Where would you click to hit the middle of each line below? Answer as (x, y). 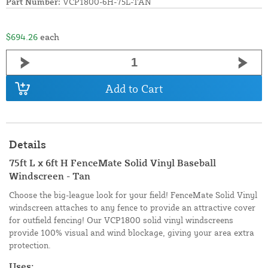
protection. (30, 245)
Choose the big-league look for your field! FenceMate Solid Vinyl (133, 195)
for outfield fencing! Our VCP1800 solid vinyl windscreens (121, 220)
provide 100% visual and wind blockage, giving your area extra (132, 233)
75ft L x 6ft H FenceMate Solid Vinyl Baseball (112, 163)
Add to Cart (134, 88)
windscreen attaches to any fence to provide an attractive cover (132, 208)
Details (28, 144)
